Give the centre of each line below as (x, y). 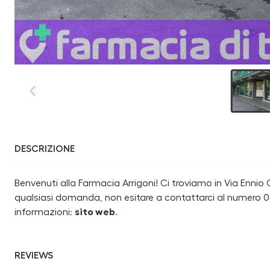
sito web (95, 212)
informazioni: (45, 212)
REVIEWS (34, 256)
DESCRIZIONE (45, 149)
